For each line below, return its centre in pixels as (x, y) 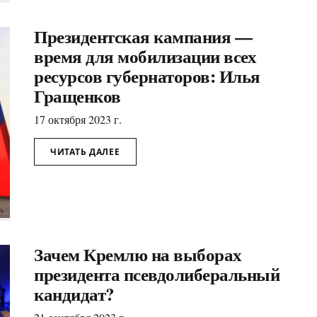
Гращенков (77, 96)
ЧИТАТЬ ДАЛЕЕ (85, 151)
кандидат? (74, 294)
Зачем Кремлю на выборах (138, 254)
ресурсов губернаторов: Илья (147, 76)
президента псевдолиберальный (157, 274)
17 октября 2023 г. (78, 119)
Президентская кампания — (143, 36)
